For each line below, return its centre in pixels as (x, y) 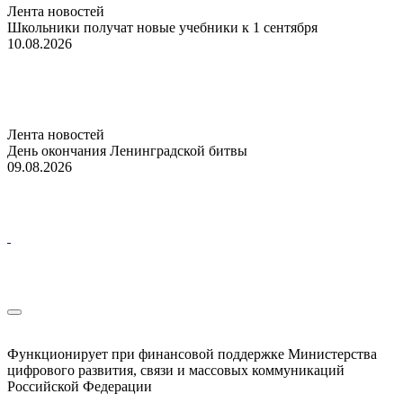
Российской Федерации (80, 386)
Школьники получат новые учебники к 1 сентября (162, 27)
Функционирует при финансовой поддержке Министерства (192, 354)
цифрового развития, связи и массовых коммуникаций (176, 370)
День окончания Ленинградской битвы (127, 150)
